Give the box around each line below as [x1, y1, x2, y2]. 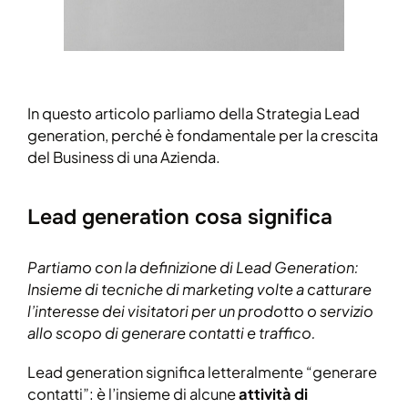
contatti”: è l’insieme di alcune [27, 384, 239, 404]
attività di [239, 384, 308, 404]
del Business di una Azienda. [27, 147, 220, 167]
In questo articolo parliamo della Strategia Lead [27, 103, 360, 123]
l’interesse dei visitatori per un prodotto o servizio [27, 301, 373, 321]
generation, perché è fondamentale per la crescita [27, 125, 378, 145]
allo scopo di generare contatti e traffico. [27, 322, 316, 342]
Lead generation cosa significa [27, 203, 332, 230]
